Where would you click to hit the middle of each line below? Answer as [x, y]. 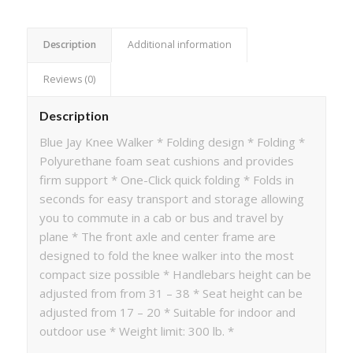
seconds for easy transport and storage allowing [171, 198]
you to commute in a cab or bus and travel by [161, 217]
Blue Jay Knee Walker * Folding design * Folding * [172, 141]
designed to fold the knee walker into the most [166, 255]
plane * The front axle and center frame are [157, 236]
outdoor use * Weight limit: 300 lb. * [136, 331]
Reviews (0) [69, 80]
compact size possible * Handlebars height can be [175, 274]
